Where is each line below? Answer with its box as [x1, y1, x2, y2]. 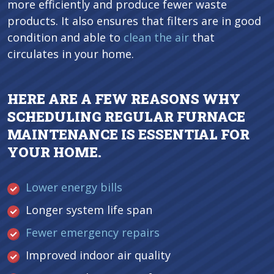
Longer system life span [26, 202, 152, 217]
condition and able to [7, 30, 124, 45]
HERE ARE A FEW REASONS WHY [7, 90, 240, 108]
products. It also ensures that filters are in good [7, 13, 261, 28]
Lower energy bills [26, 180, 122, 194]
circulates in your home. [7, 46, 134, 61]
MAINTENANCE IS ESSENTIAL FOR [7, 125, 250, 143]
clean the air [124, 30, 189, 45]
